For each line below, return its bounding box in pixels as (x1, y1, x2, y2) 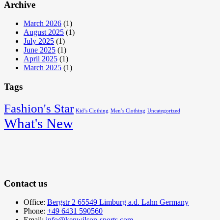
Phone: (24, 207, 47, 216)
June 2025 (24, 46, 55, 55)
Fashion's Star (4, 101, 74, 115)
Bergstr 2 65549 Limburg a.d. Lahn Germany (47, 198, 189, 207)
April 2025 (24, 55, 57, 63)
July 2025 (24, 37, 54, 46)
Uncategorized (147, 108, 180, 113)
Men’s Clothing (110, 108, 145, 113)
